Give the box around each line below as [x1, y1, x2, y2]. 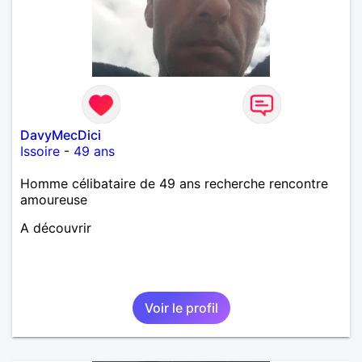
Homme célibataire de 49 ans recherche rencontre [20, 175, 328, 192]
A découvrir [20, 219, 91, 236]
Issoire [20, 142, 60, 159]
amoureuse [20, 191, 87, 208]
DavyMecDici [20, 126, 101, 143]
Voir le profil [144, 299, 218, 316]
